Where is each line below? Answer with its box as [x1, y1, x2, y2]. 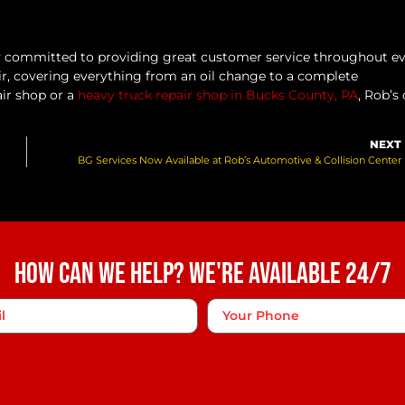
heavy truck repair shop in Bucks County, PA [78, 87, 358, 103]
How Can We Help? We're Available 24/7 [14, 257, 391, 293]
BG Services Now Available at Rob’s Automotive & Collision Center [78, 154, 401, 167]
